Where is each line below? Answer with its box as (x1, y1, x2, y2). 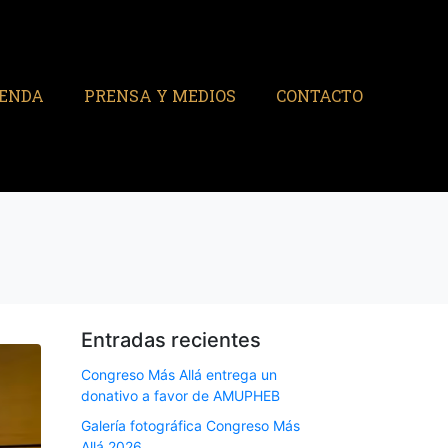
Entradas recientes (81, 328, 261, 353)
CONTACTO (275, 85, 363, 107)
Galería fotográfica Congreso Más (81, 416, 300, 434)
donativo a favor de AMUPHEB (81, 387, 280, 405)
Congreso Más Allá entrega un (81, 366, 277, 384)
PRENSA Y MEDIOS (83, 85, 236, 107)
